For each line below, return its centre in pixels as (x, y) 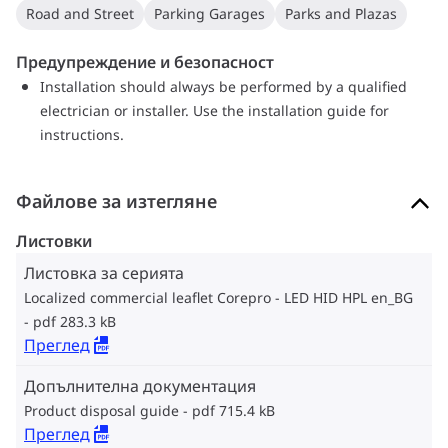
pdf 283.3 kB (74, 321)
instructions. (82, 134)
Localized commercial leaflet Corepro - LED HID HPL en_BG (218, 297)
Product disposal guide (101, 410)
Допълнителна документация (140, 386)
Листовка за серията (104, 273)
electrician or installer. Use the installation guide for (215, 110)
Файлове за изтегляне (116, 201)
